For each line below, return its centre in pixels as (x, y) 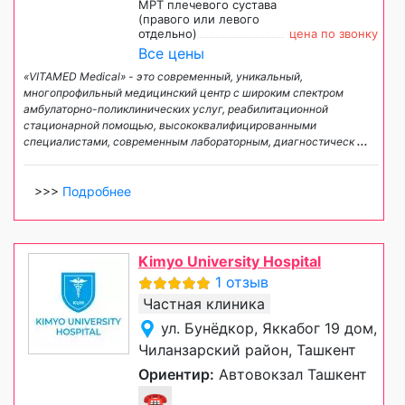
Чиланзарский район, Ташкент (247, 349)
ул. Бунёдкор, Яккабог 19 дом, (269, 328)
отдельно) (168, 33)
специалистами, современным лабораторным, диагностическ (190, 141)
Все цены (171, 53)
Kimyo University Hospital (230, 261)
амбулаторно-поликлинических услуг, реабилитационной (176, 108)
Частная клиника (204, 303)
